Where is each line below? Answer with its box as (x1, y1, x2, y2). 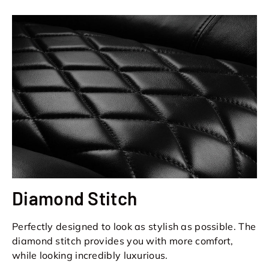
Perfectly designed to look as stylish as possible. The (12, 220, 256, 233)
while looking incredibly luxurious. (12, 249, 168, 262)
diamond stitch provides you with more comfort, (12, 235, 234, 247)
